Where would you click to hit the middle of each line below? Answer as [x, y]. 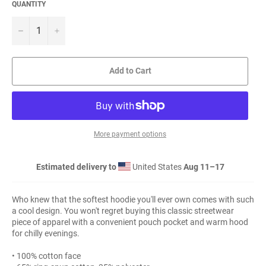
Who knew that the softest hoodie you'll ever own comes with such [133, 199]
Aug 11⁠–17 [204, 167]
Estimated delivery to [76, 167]
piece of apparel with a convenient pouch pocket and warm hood [130, 222]
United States [157, 167]
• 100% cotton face [46, 256]
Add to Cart [130, 71]
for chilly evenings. [46, 233]
